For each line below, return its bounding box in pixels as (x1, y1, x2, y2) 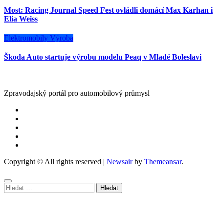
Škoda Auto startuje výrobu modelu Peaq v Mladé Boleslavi (4, 53, 201, 62)
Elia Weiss (4, 14, 38, 23)
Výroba (50, 34, 73, 43)
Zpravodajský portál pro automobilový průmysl (4, 88, 150, 97)
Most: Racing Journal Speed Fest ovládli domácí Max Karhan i (4, 5, 213, 14)
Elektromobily (4, 34, 50, 43)
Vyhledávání (3, 182, 42, 191)
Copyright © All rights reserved (4, 157, 103, 166)
